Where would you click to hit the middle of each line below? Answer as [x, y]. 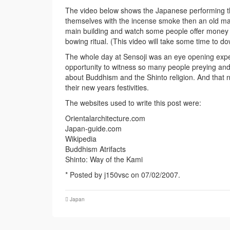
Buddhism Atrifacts [95, 149]
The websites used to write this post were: [133, 103]
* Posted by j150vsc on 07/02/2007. [123, 175]
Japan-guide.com [93, 129]
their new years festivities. [107, 88]
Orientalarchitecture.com [105, 118]
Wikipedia [81, 139]
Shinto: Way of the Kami [104, 159]
